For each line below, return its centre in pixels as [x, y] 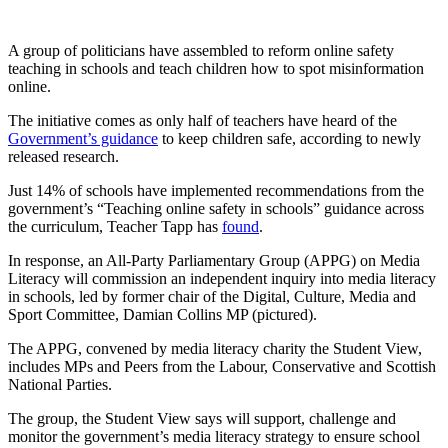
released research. [63, 157]
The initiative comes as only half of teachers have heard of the [202, 121]
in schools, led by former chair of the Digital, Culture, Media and [212, 297]
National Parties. [60, 385]
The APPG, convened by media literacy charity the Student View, [215, 349]
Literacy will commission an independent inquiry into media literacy [222, 279]
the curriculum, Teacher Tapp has [115, 227]
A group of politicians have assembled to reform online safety [201, 51]
